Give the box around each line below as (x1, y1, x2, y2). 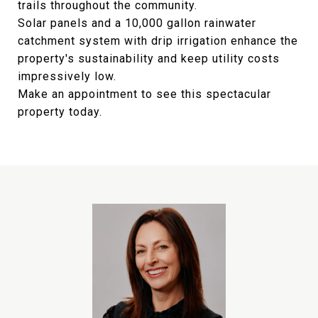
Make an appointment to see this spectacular (18, 87, 271, 101)
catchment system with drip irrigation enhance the (18, 34, 298, 48)
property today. (18, 105, 102, 119)
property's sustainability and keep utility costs (18, 52, 280, 65)
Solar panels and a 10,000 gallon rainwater (18, 16, 256, 30)
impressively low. (18, 70, 116, 83)
